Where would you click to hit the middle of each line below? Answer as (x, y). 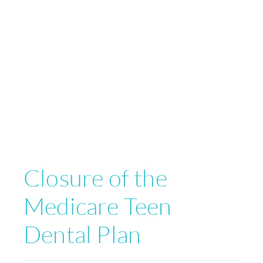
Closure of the (95, 178)
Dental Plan (82, 234)
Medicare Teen (98, 206)
